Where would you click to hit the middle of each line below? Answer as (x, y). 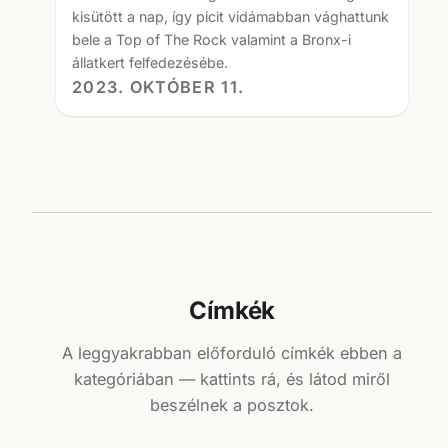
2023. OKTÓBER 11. (158, 86)
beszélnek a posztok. (232, 405)
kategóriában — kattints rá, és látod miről (232, 379)
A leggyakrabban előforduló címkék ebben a (232, 353)
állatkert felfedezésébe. (150, 62)
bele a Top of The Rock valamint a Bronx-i (211, 39)
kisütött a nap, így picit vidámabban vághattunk (230, 16)
